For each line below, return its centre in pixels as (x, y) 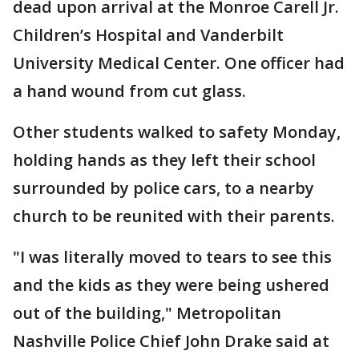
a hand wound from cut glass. (129, 91)
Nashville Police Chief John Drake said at (171, 341)
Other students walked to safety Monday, (177, 131)
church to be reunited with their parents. (174, 216)
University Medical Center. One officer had (179, 63)
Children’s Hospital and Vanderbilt (148, 34)
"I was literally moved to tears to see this (172, 256)
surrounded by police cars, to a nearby (163, 188)
